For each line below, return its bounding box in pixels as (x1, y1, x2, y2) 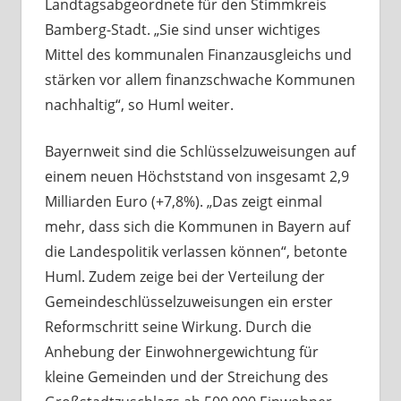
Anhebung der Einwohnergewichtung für (44, 342, 319, 363)
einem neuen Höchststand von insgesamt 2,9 (44, 166, 349, 187)
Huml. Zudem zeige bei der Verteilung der (44, 267, 325, 287)
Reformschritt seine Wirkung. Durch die (44, 317, 311, 337)
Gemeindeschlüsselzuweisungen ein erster (44, 292, 333, 312)
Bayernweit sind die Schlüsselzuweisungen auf (44, 141, 355, 162)
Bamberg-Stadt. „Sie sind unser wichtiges (44, 20, 320, 40)
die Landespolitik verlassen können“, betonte (44, 242, 347, 262)
